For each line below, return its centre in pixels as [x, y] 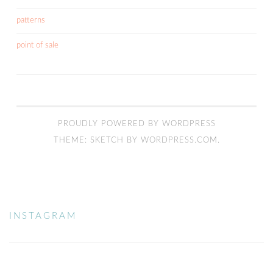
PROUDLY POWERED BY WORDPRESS [136, 124]
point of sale [37, 45]
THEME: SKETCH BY [97, 140]
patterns [31, 20]
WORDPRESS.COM [179, 140]
